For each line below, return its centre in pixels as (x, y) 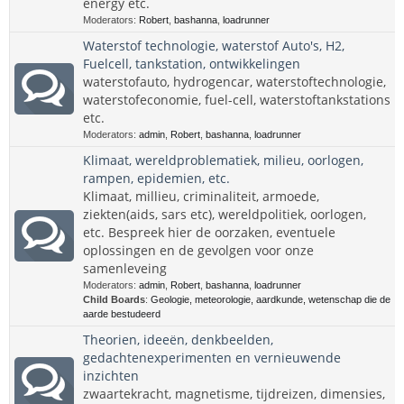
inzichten (111, 376)
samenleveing (125, 268)
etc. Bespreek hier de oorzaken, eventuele (209, 232)
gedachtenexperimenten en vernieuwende (212, 358)
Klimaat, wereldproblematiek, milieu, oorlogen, (223, 160)
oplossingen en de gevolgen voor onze (198, 250)
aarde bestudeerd (122, 314)
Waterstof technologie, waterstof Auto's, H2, (214, 46)
